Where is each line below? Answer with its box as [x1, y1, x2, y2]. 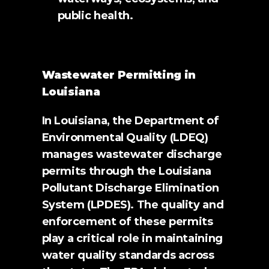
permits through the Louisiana [41, 165, 212, 178]
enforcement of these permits [41, 215, 213, 228]
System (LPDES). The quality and [41, 198, 224, 211]
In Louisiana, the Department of [41, 114, 219, 127]
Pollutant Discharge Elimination [41, 181, 219, 195]
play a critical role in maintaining [41, 232, 223, 245]
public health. [57, 9, 133, 22]
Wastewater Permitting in [41, 68, 196, 82]
